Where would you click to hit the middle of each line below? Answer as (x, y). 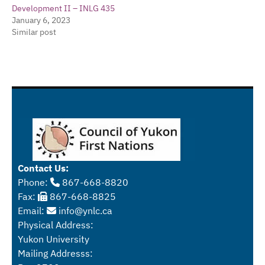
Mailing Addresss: (55, 253)
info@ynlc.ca (84, 211)
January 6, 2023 (41, 20)
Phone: (34, 182)
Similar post (34, 32)
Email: (32, 211)
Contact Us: (43, 168)
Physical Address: (56, 225)
